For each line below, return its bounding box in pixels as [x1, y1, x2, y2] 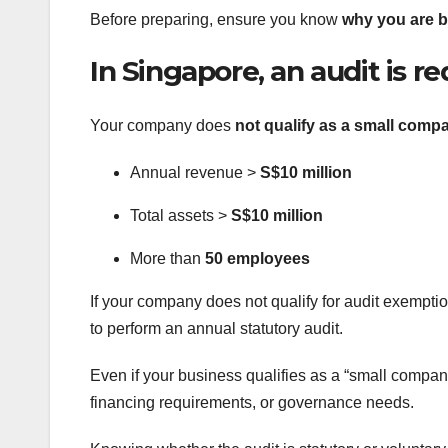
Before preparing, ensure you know [90, 11, 342, 29]
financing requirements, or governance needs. [90, 393, 414, 411]
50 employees [205, 249, 310, 267]
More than [130, 249, 205, 267]
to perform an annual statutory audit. [90, 319, 343, 337]
